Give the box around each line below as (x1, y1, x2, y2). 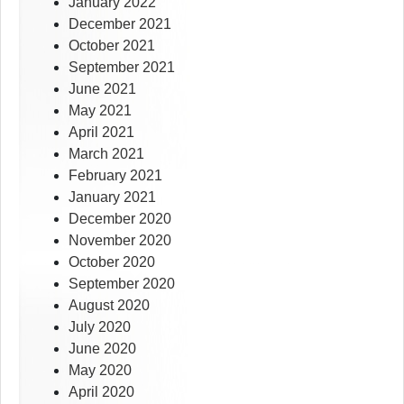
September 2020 (69, 276, 175, 292)
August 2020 (69, 298, 150, 314)
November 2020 (69, 233, 171, 249)
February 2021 (69, 168, 162, 184)
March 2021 (69, 146, 144, 162)
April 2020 (69, 384, 134, 400)
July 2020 (69, 319, 131, 335)
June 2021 (69, 81, 136, 97)
